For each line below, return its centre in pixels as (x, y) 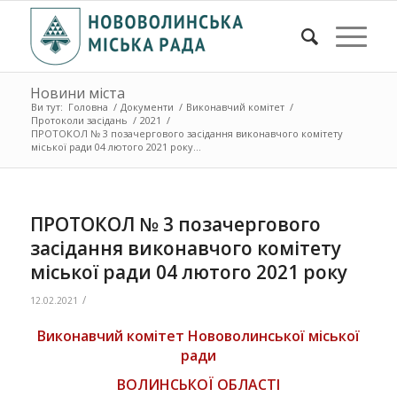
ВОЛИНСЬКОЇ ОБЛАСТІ (198, 385)
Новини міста (77, 93)
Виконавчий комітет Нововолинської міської (198, 336)
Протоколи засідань (79, 120)
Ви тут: (47, 107)
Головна (88, 107)
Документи (147, 107)
